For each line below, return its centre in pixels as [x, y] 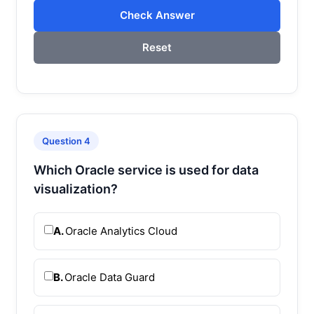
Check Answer [157, 15]
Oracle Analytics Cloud [121, 231]
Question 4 [66, 141]
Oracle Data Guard [110, 277]
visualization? [76, 189]
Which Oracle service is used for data [146, 170]
